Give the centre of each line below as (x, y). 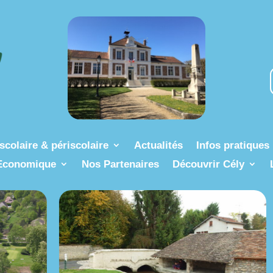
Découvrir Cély (208, 164)
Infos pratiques (232, 145)
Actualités (158, 145)
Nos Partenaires (120, 164)
